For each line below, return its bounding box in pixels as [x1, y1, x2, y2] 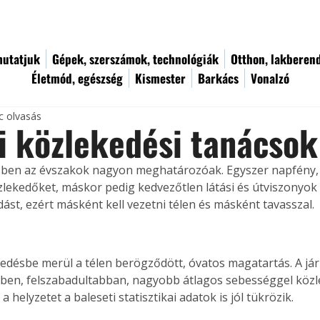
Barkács [198, 69, 239, 87]
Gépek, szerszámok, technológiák [52, 50, 219, 68]
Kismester [135, 69, 186, 87]
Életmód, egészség [31, 69, 123, 87]
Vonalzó [251, 69, 289, 87]
